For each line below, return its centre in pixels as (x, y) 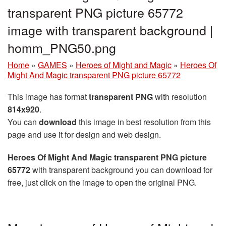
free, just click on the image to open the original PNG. (102, 182)
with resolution (180, 96)
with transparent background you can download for (121, 169)
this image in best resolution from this (144, 122)
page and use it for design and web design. (84, 134)
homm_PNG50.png (62, 47)
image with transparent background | (110, 30)
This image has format (48, 96)
